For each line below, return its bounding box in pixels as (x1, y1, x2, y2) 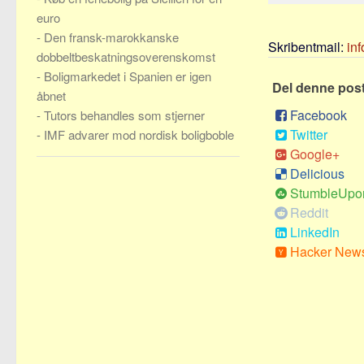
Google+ (290, 145, 340, 163)
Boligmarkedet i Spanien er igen (44, 67, 211, 84)
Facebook (290, 106, 347, 124)
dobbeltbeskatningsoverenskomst (37, 48, 215, 65)
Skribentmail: (268, 37, 347, 56)
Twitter (290, 125, 327, 144)
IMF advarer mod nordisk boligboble (44, 126, 234, 143)
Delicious (290, 164, 344, 183)
